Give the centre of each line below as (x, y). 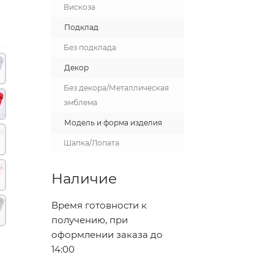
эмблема (80, 102)
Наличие (84, 179)
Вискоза (79, 7)
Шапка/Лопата (91, 143)
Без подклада (90, 47)
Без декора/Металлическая (116, 88)
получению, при (89, 220)
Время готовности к (99, 205)
